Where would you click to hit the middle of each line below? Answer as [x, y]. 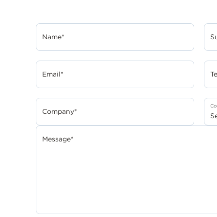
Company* [59, 111]
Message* [58, 139]
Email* [53, 74]
